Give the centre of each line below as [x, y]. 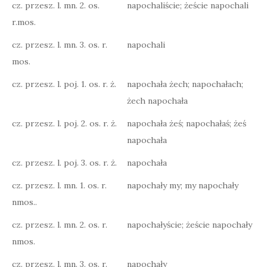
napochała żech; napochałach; [185, 84]
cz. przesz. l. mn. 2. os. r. [60, 225]
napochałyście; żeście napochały [190, 225]
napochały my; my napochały [183, 185]
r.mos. [24, 22]
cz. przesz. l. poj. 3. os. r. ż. [64, 163]
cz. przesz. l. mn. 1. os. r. [59, 185]
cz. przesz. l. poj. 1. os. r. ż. [64, 84]
